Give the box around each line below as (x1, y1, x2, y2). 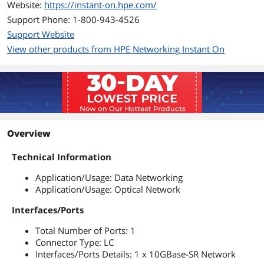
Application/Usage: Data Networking (35, 171, 183, 183)
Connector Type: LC (35, 236, 114, 248)
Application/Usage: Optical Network (35, 183, 180, 195)
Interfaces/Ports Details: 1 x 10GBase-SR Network (35, 248, 236, 260)
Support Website (7, 28, 74, 40)
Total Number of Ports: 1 (35, 225, 136, 236)
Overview (7, 127, 51, 139)
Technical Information (12, 151, 111, 163)
